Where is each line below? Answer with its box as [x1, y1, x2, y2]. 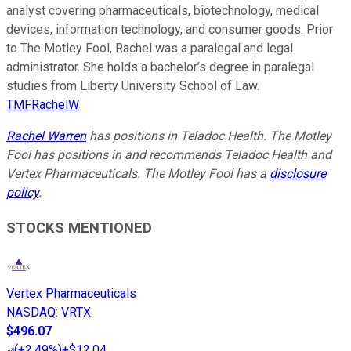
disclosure [270, 166, 326, 182]
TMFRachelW [6, 97, 79, 113]
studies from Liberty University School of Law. [6, 78, 259, 94]
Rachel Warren [6, 128, 86, 144]
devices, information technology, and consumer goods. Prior [6, 22, 333, 38]
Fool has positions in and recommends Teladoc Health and [6, 147, 331, 163]
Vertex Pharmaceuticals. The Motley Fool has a [6, 166, 270, 182]
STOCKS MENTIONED [6, 219, 152, 237]
